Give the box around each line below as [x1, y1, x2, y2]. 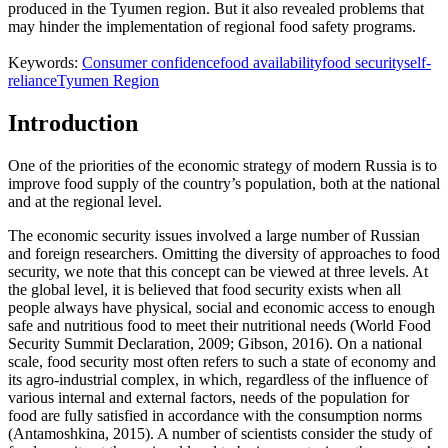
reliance [8, 72, 57, 90]
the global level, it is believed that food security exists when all [8, 280, 401, 298]
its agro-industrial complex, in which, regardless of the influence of [8, 370, 428, 388]
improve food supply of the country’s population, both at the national [8, 174, 440, 192]
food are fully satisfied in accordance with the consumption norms [8, 406, 422, 424]
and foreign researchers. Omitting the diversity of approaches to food [8, 244, 440, 262]
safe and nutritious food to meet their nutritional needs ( [8, 316, 355, 334]
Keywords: [8, 54, 82, 72]
